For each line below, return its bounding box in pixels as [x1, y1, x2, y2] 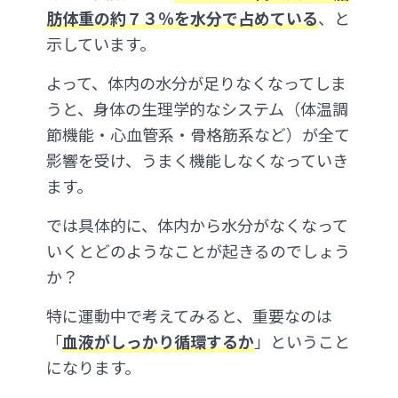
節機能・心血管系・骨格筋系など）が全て [46, 123, 350, 147]
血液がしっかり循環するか [62, 330, 254, 354]
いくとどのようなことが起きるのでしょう [46, 239, 350, 263]
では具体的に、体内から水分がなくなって [46, 213, 348, 237]
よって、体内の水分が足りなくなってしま [46, 71, 346, 95]
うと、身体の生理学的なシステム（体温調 [46, 97, 348, 121]
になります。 [46, 355, 140, 379]
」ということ [254, 330, 350, 354]
